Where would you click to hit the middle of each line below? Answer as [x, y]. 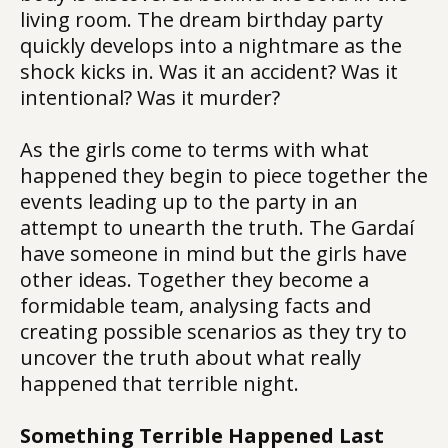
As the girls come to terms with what [194, 149]
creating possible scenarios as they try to [213, 331]
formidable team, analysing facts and [195, 305]
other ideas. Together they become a [194, 279]
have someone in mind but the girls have [213, 253]
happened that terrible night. [159, 383]
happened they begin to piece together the [224, 175]
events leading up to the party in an [189, 201]
